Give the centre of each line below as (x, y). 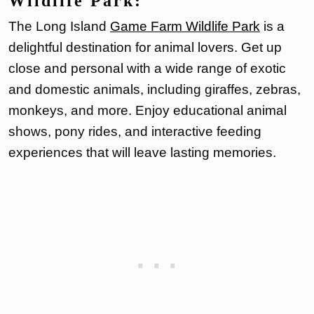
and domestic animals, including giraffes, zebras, (155, 90)
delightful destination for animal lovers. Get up (145, 48)
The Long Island (59, 27)
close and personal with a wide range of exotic (147, 69)
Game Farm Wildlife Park (185, 27)
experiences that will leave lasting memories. (142, 153)
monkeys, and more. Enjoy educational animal (148, 111)
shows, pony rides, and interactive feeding (135, 132)
